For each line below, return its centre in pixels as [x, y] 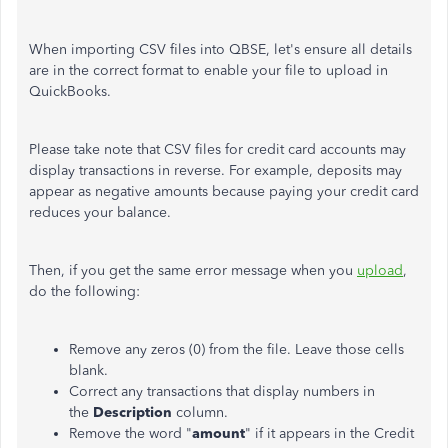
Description [134, 412]
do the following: [84, 291]
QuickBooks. [72, 91]
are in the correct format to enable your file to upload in [208, 70]
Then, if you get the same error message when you [193, 270]
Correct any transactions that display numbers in [222, 391]
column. [202, 412]
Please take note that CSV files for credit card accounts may [217, 149]
